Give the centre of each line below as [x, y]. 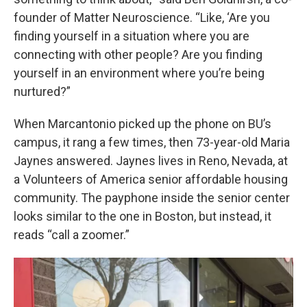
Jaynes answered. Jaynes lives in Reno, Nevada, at [151, 161]
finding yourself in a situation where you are [132, 36]
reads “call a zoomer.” [72, 235]
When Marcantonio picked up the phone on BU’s [143, 124]
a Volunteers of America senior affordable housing [151, 179]
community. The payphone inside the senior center [152, 198]
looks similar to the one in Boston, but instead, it [143, 216]
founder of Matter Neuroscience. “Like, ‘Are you [142, 17]
